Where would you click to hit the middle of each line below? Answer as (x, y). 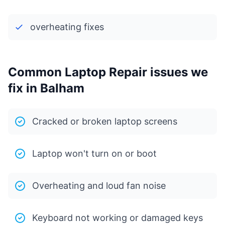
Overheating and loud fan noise (99, 186)
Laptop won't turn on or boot (94, 153)
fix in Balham (46, 88)
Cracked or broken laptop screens (105, 121)
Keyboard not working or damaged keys (118, 218)
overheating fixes (67, 27)
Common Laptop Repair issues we (108, 72)
